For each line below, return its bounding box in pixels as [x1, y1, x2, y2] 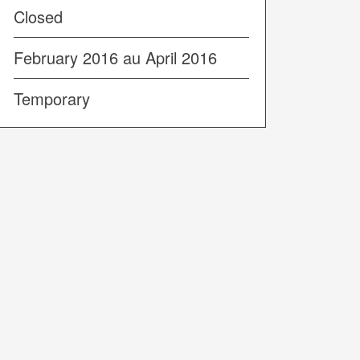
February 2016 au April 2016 [13, 45, 217, 69]
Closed [13, 4, 63, 28]
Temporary [13, 86, 90, 110]
